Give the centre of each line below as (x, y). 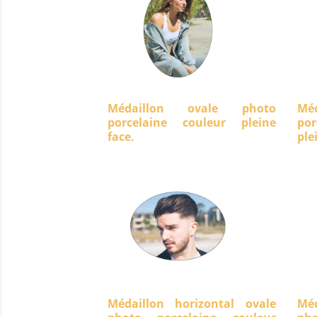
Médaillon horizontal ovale (192, 304)
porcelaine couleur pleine (192, 122)
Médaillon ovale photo (192, 108)
